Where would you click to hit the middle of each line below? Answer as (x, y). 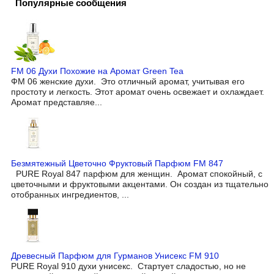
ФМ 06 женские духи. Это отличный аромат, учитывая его (128, 81)
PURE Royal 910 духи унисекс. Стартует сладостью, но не (128, 266)
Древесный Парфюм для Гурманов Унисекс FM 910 (115, 256)
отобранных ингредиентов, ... (70, 194)
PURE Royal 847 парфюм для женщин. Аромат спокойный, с (137, 173)
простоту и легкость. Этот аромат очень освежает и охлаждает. (138, 91)
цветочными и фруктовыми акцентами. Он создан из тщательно (140, 184)
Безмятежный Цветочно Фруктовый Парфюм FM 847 (117, 163)
